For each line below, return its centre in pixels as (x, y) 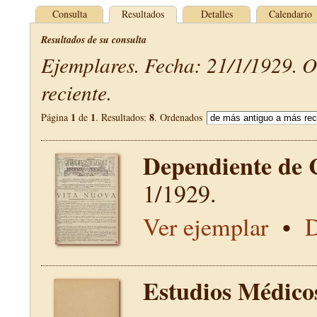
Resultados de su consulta (94, 40)
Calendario (290, 14)
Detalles (217, 14)
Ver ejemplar (206, 226)
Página (56, 117)
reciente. (76, 92)
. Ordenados (180, 117)
